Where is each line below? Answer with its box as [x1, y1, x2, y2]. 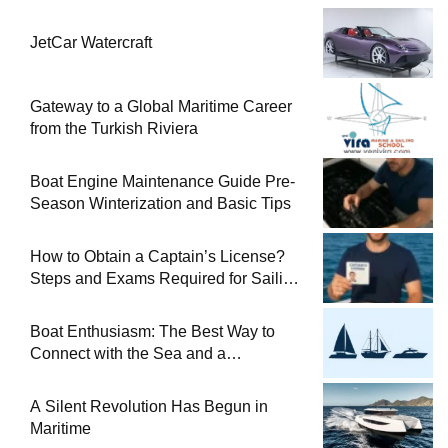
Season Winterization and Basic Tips [30, 195, 291, 213]
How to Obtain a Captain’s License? [30, 248, 285, 266]
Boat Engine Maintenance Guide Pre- [30, 173, 295, 191]
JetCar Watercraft [30, 34, 152, 52]
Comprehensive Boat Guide [30, 367, 227, 385]
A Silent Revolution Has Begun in [30, 398, 268, 416]
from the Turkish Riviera [30, 120, 198, 138]
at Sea [30, 292, 76, 310]
